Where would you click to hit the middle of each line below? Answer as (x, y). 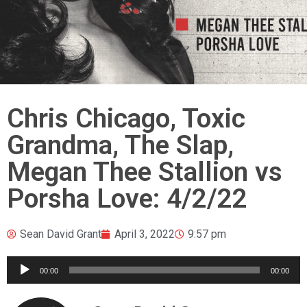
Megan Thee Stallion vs (145, 172)
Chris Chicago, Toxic (126, 118)
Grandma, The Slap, (120, 145)
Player (24, 284)
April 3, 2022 (145, 234)
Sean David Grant (61, 234)
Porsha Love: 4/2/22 (127, 198)
